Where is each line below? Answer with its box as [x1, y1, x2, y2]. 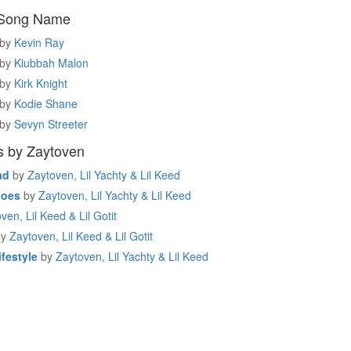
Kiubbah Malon [14, 55, 89, 71]
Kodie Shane [14, 96, 78, 111]
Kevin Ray [14, 34, 64, 50]
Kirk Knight [14, 75, 67, 91]
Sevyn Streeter [14, 116, 88, 132]
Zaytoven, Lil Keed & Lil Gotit [9, 228, 153, 244]
